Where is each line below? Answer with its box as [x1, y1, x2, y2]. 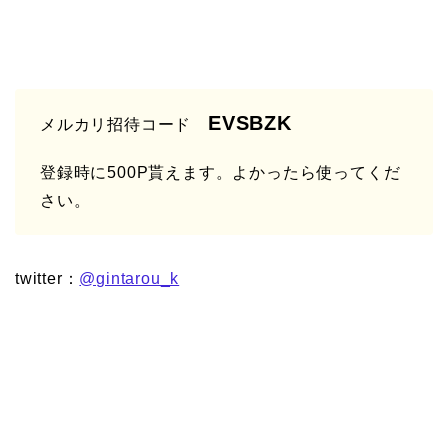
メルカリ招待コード [40, 116, 208, 134]
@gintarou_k [79, 270, 180, 288]
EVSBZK [208, 112, 292, 135]
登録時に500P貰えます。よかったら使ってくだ [40, 164, 401, 182]
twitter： [15, 270, 80, 288]
